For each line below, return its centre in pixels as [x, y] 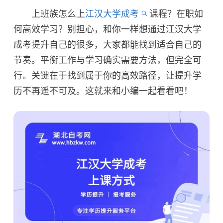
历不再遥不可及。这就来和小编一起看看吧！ [103, 91]
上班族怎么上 [50, 14]
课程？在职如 [176, 14]
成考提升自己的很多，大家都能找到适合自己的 [108, 45]
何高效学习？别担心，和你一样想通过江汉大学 [108, 29]
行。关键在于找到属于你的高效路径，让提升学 [108, 75]
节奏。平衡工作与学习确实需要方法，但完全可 [108, 60]
